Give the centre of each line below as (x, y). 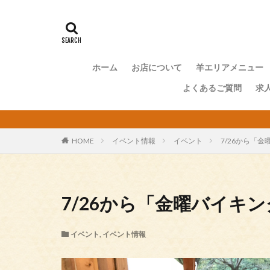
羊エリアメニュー (229, 67)
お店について (156, 67)
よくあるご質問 (212, 88)
